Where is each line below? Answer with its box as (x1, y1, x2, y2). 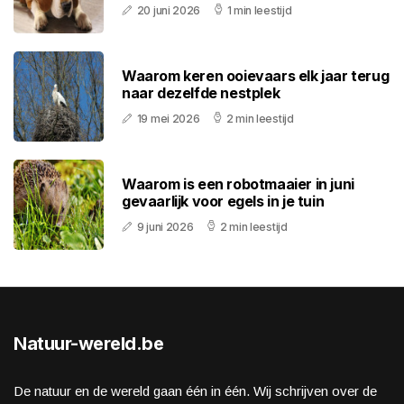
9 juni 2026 (136, 220, 194, 234)
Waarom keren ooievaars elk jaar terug (122, 67, 390, 86)
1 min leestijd (226, 4, 292, 18)
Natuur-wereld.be (14, 333, 163, 355)
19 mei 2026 (136, 112, 200, 126)
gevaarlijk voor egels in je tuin (122, 192, 325, 211)
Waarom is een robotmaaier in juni (122, 175, 354, 194)
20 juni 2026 (136, 4, 201, 18)
